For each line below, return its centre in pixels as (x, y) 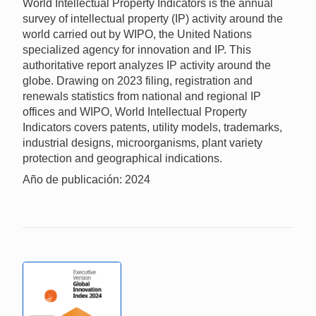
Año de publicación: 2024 (86, 180)
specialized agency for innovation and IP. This (137, 50)
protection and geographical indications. (122, 159)
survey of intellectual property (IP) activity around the (153, 19)
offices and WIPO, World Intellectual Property (135, 112)
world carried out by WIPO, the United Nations (137, 35)
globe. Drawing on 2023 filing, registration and (138, 81)
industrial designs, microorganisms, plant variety (142, 143)
